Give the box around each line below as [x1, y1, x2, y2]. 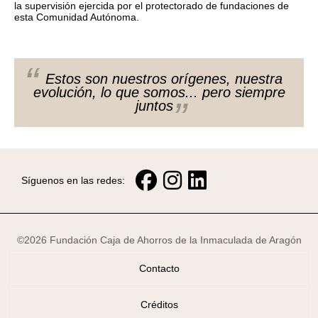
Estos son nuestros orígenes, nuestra [40, 70, 283, 87]
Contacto [138, 262, 180, 274]
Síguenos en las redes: [21, 175, 125, 187]
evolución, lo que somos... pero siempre [33, 84, 285, 100]
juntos [136, 97, 177, 114]
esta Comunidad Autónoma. [14, 11, 139, 23]
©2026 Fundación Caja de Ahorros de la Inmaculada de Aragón [16, 234, 302, 246]
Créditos [140, 298, 178, 310]
